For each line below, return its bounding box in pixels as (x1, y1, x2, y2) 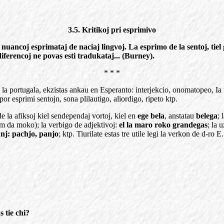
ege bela (137, 111, 164, 120)
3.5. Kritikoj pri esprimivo (68, 25, 156, 34)
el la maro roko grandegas (119, 120, 207, 129)
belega (196, 111, 217, 120)
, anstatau (164, 111, 196, 120)
